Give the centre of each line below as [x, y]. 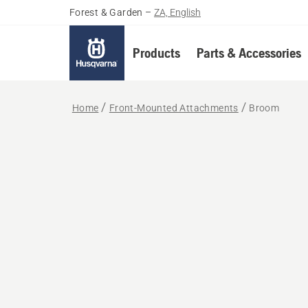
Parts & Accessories [249, 53]
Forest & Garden [106, 12]
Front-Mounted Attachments [174, 108]
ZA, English [178, 12]
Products [156, 53]
